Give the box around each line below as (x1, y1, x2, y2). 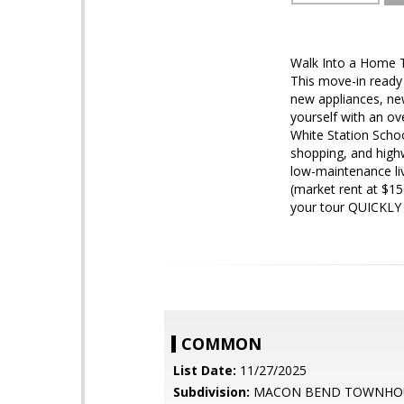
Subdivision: (173, 383, 250, 400)
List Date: (173, 362, 236, 379)
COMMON (181, 333, 262, 354)
